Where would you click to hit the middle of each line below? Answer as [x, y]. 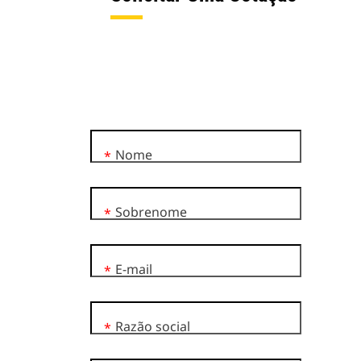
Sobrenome [151, 212]
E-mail [134, 270]
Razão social [153, 327]
